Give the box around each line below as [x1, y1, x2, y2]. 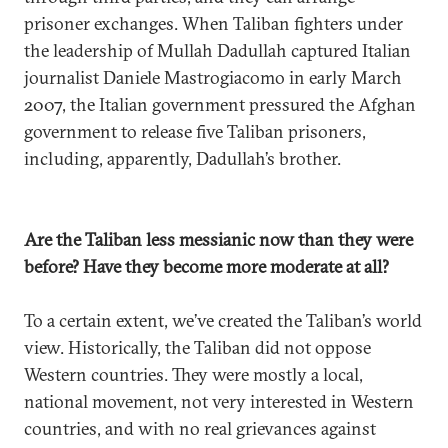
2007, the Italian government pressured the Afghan [24, 93, 416, 116]
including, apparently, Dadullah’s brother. [24, 147, 341, 170]
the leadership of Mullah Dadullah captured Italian [24, 39, 411, 62]
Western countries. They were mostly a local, [24, 363, 363, 386]
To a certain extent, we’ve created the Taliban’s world [24, 309, 422, 332]
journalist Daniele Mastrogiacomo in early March [24, 66, 402, 89]
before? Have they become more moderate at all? [24, 255, 389, 278]
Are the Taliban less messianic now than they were [24, 228, 413, 251]
